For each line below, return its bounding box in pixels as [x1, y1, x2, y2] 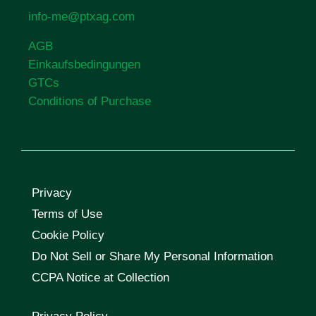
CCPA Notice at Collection [32, 270, 169, 284]
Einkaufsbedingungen [28, 57, 140, 71]
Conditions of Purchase [28, 94, 151, 108]
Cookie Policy [32, 228, 104, 242]
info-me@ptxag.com [28, 9, 135, 23]
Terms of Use [32, 207, 102, 221]
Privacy [32, 186, 72, 200]
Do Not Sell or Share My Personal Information [32, 249, 273, 263]
